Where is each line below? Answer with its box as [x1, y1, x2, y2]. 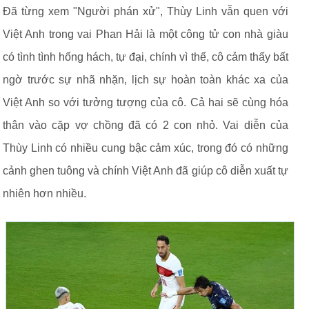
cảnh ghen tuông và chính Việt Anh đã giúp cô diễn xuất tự [3, 165, 288, 177]
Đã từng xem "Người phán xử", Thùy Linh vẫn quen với [3, 6, 288, 17]
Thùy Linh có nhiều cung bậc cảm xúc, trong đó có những [3, 142, 288, 154]
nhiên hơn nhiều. [3, 188, 86, 199]
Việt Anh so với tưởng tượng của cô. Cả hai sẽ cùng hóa [3, 97, 288, 108]
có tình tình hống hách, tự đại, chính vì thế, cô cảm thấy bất [3, 51, 288, 63]
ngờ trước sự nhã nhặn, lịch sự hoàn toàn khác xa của [3, 74, 288, 86]
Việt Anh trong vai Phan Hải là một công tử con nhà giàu [3, 28, 288, 40]
